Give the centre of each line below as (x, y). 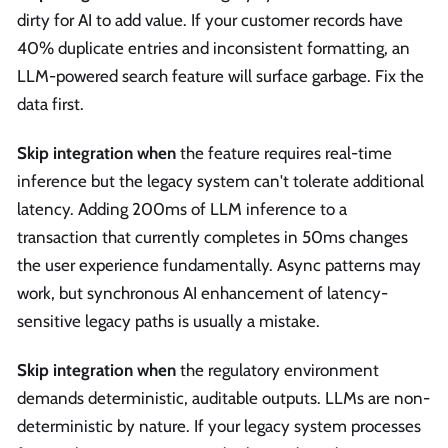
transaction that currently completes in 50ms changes (212, 237)
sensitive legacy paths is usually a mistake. (168, 321)
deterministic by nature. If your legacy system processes (219, 426)
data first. (50, 103)
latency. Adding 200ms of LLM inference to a (182, 209)
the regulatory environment (277, 370)
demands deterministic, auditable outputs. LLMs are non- (223, 398)
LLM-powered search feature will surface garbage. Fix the (220, 75)
